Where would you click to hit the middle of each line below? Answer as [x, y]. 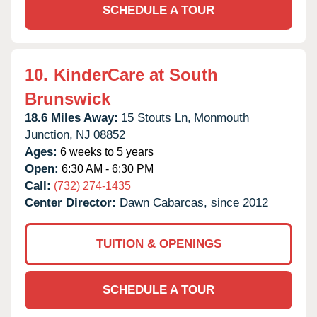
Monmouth [221, 117]
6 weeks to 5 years [105, 151]
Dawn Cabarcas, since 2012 [194, 202]
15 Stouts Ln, [156, 117]
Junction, [49, 134]
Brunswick [68, 98]
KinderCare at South [136, 74]
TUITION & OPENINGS [158, 243]
